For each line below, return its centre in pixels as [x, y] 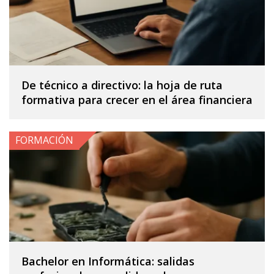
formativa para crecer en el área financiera [137, 99]
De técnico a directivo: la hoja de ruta [122, 85]
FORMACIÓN [44, 140]
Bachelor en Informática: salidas [108, 261]
